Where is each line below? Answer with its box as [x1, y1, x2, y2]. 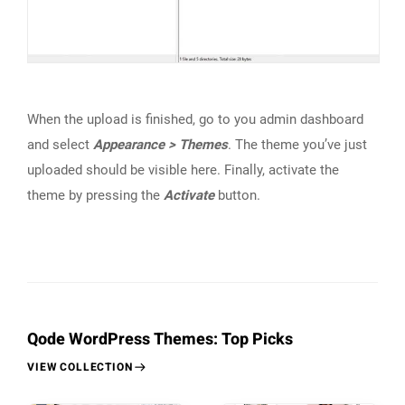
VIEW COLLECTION [27, 358, 133, 375]
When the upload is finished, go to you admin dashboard [27, 110, 363, 127]
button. [214, 186, 260, 203]
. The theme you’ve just [228, 136, 367, 153]
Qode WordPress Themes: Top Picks [27, 326, 293, 352]
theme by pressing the [27, 186, 164, 203]
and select [27, 136, 93, 153]
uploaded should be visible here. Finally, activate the [27, 161, 339, 178]
